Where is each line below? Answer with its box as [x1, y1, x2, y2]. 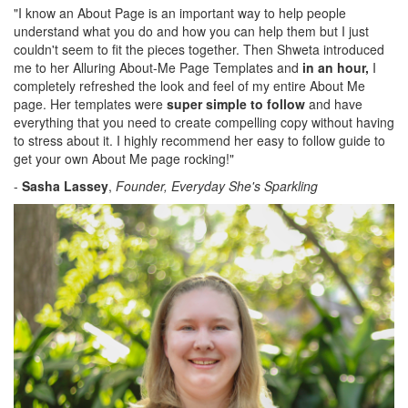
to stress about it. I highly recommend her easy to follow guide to [14, 131, 385, 150]
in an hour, [302, 58, 369, 77]
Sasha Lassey [22, 177, 108, 196]
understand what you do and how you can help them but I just [14, 22, 369, 41]
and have [309, 95, 362, 114]
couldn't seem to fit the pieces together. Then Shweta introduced [14, 40, 384, 59]
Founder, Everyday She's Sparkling [116, 177, 318, 196]
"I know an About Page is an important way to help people [14, 4, 346, 23]
